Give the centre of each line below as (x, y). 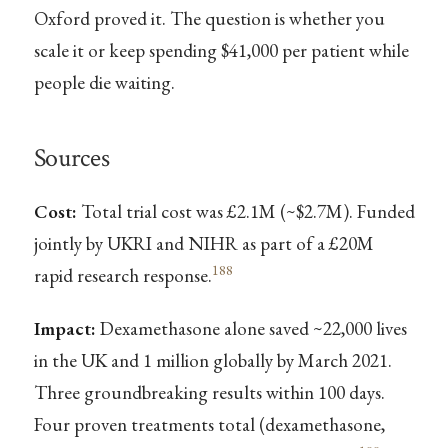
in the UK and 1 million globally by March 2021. (212, 361)
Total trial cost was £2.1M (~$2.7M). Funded (245, 212)
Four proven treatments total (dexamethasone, (209, 425)
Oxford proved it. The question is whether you (209, 19)
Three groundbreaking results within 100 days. (209, 393)
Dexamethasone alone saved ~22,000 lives (251, 329)
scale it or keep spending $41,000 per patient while (221, 51)
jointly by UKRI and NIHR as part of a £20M (203, 244)
